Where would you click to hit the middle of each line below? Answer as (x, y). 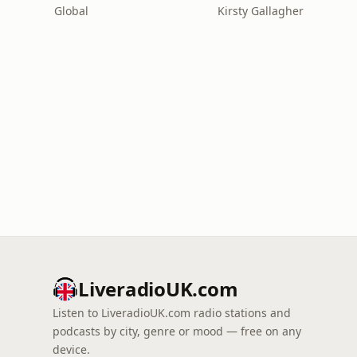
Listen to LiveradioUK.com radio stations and (172, 313)
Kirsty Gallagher (261, 11)
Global (71, 11)
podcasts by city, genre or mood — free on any (177, 331)
